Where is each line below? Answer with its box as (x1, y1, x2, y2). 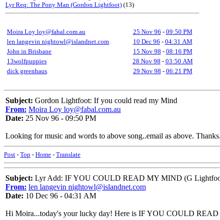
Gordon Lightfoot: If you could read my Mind (33, 96, 177, 105)
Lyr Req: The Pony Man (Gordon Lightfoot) (5, 1, 122, 8)
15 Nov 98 (133, 48, 161, 55)
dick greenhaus (7, 67, 47, 75)
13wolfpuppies (7, 57, 47, 65)
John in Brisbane (7, 48, 52, 55)
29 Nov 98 (133, 67, 161, 75)
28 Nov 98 (132, 57, 161, 65)
